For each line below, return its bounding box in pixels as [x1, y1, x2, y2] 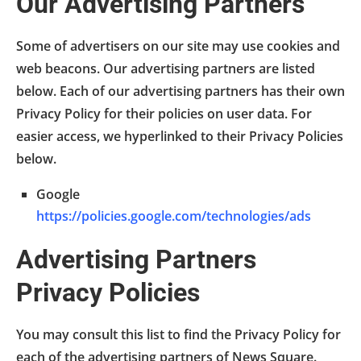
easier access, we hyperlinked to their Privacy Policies [16, 127, 343, 145]
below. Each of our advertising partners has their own [16, 81, 345, 100]
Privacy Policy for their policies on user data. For [16, 104, 312, 122]
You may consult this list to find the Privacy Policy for [16, 325, 341, 343]
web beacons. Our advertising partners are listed [16, 59, 315, 77]
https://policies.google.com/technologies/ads [36, 206, 311, 225]
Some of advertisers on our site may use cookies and [16, 36, 340, 55]
